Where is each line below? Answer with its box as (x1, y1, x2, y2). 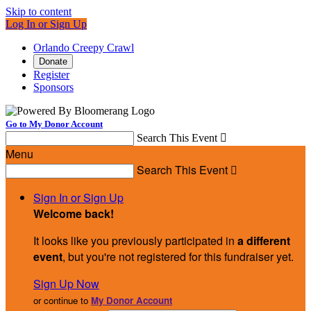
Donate (39, 56, 67, 67)
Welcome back (33, 205, 110, 221)
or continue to (33, 294, 91, 307)
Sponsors (33, 81, 74, 93)
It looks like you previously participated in (33, 233, 237, 249)
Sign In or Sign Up (33, 190, 124, 205)
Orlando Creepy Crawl (33, 42, 134, 53)
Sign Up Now (33, 276, 99, 292)
